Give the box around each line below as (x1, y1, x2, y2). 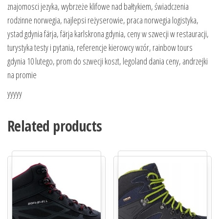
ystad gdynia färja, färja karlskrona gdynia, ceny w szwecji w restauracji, (7, 28, 209, 40)
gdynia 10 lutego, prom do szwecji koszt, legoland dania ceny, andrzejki (7, 55, 208, 67)
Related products (7, 116, 102, 136)
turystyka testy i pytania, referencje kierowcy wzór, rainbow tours (7, 42, 193, 54)
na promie (7, 69, 37, 81)
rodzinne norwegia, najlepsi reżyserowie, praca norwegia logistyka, (7, 14, 198, 26)
